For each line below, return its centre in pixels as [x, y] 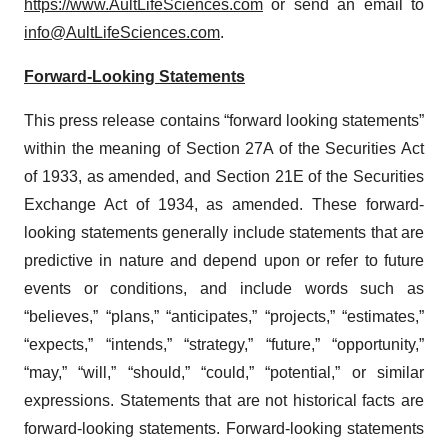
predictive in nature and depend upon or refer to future [224, 261]
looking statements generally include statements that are [224, 233]
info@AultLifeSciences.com [122, 33]
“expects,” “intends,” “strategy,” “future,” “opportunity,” [224, 345]
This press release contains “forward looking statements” [224, 121]
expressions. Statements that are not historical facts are [224, 401]
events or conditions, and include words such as [224, 289]
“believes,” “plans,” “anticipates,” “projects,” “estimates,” [224, 317]
